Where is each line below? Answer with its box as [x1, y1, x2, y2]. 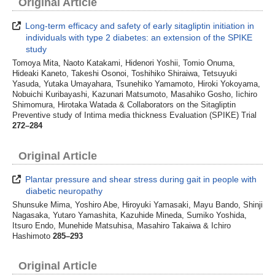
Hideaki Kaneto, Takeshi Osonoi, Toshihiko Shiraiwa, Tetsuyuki [12, 69, 237, 79]
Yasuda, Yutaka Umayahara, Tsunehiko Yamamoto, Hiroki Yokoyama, [12, 80, 260, 89]
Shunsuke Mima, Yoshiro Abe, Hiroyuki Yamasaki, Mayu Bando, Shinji [12, 200, 263, 209]
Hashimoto [12, 231, 53, 241]
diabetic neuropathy [26, 185, 103, 196]
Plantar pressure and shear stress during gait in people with [23, 174, 257, 184]
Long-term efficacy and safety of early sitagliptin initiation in [23, 21, 255, 31]
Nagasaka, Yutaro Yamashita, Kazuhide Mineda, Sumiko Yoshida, [12, 211, 247, 220]
